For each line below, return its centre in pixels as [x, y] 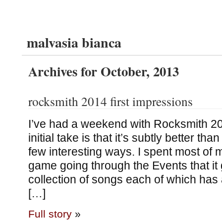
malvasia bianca [74, 42]
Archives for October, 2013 [103, 71]
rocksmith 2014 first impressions [110, 101]
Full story [50, 214]
